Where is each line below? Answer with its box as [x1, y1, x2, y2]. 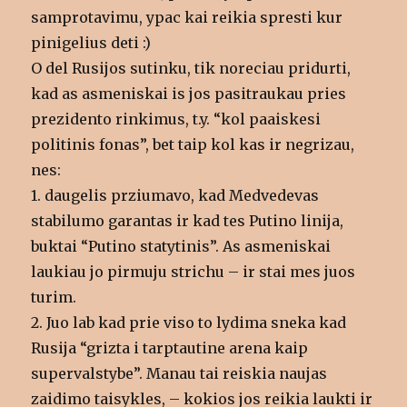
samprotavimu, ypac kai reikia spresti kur [31, 8, 343, 27]
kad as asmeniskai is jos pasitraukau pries [31, 84, 347, 104]
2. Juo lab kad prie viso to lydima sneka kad [31, 313, 347, 333]
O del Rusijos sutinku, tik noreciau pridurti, [31, 59, 352, 78]
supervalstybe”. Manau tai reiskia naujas [31, 364, 328, 383]
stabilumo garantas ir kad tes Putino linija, [31, 212, 344, 231]
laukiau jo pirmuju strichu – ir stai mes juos [31, 263, 356, 282]
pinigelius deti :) [31, 34, 152, 53]
